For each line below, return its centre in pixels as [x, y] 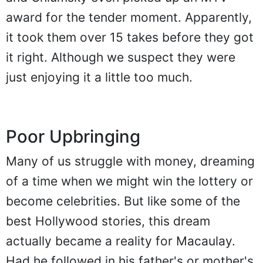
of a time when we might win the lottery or [129, 181]
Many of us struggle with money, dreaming [130, 161]
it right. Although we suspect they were [121, 58]
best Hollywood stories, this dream [108, 221]
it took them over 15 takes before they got [130, 38]
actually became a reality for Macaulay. [121, 241]
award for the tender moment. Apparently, [129, 18]
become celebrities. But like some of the [123, 201]
